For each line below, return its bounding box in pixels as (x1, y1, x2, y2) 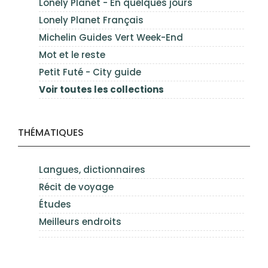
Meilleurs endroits (39, 215, 121, 228)
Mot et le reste (39, 48, 105, 61)
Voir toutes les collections (39, 83, 164, 96)
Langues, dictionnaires (39, 163, 145, 176)
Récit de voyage (39, 180, 114, 193)
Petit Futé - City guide (39, 65, 141, 78)
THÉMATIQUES (18, 125, 84, 139)
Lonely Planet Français (39, 13, 144, 26)
